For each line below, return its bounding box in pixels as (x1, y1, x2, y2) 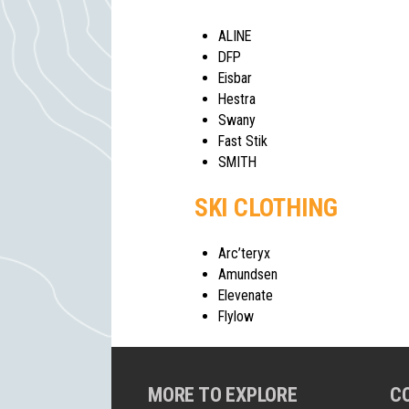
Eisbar (218, 68, 252, 87)
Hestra (218, 89, 256, 108)
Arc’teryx (218, 244, 270, 262)
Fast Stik (218, 131, 267, 150)
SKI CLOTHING (194, 193, 338, 223)
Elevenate (218, 286, 273, 304)
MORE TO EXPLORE (148, 382, 298, 406)
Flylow (218, 307, 254, 325)
